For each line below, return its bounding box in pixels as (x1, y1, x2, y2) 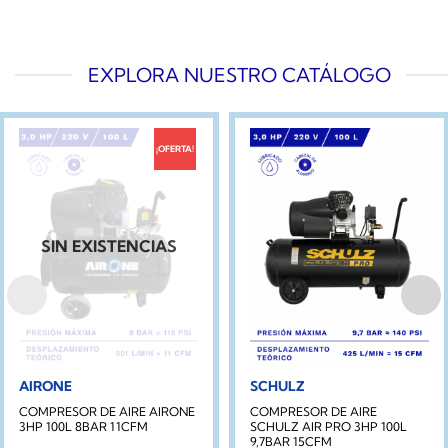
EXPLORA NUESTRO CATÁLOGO (87, 62, 391, 87)
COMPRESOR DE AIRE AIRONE (19, 404, 196, 420)
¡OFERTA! (156, 143, 194, 155)
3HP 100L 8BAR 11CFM (19, 419, 149, 435)
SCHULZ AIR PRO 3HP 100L (250, 419, 407, 435)
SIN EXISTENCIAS (40, 236, 177, 257)
